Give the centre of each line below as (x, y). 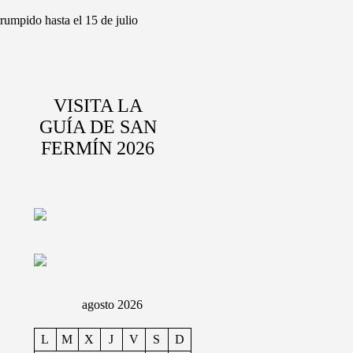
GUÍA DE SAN (98, 127)
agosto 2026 (112, 305)
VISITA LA (98, 106)
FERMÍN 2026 (98, 148)
